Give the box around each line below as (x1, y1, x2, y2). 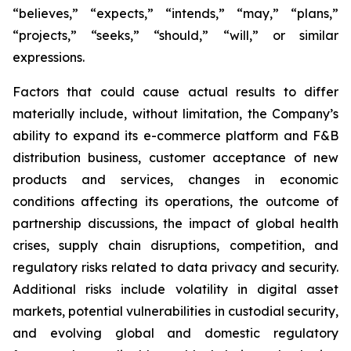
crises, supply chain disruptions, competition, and (13, 237, 338, 253)
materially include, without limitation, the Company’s (13, 106, 338, 121)
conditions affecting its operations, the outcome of (13, 194, 338, 209)
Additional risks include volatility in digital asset (13, 281, 338, 297)
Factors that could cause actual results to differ (13, 84, 338, 100)
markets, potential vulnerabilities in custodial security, (13, 303, 338, 319)
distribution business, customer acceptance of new (13, 150, 338, 165)
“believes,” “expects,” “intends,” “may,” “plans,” (13, 5, 338, 21)
